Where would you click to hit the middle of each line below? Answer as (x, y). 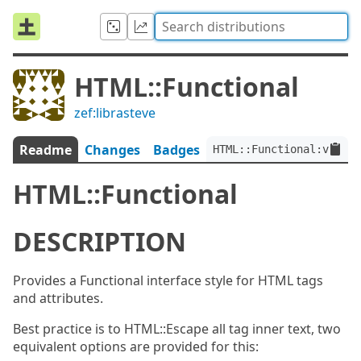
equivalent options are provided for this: (136, 346)
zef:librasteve (115, 113)
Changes (112, 150)
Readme (46, 150)
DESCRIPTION (100, 241)
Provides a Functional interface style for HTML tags (168, 280)
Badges (176, 150)
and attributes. (58, 298)
